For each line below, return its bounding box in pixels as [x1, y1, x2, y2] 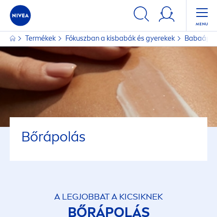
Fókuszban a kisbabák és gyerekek [65, 34, 176, 43]
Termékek [25, 34, 57, 43]
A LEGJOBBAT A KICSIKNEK [54, 191, 163, 202]
